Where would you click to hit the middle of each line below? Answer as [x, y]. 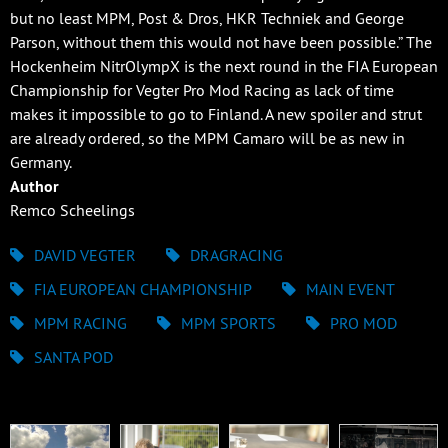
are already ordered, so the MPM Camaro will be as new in [207, 137]
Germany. [41, 161]
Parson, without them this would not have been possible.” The [221, 41]
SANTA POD [73, 356]
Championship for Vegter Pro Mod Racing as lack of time [202, 89]
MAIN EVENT [350, 288]
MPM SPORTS [228, 322]
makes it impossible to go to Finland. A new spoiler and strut [216, 113]
